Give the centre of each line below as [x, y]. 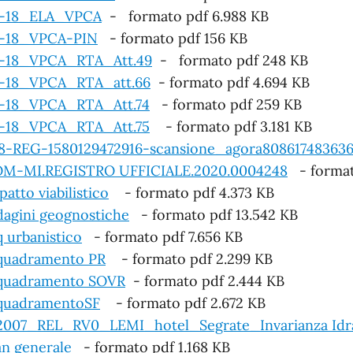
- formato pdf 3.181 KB [231, 126]
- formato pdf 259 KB [226, 104]
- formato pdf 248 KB [230, 60]
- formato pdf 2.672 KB [183, 303]
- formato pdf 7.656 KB [162, 236]
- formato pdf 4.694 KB [230, 82]
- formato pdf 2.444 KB [205, 281]
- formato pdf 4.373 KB [191, 192]
